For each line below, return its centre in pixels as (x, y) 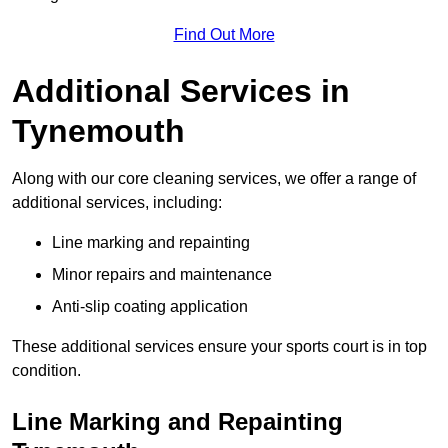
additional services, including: (117, 203)
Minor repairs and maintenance (162, 275)
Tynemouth (98, 131)
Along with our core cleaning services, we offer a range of (214, 179)
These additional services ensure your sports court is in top (219, 347)
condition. (46, 371)
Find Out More (224, 35)
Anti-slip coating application (150, 307)
